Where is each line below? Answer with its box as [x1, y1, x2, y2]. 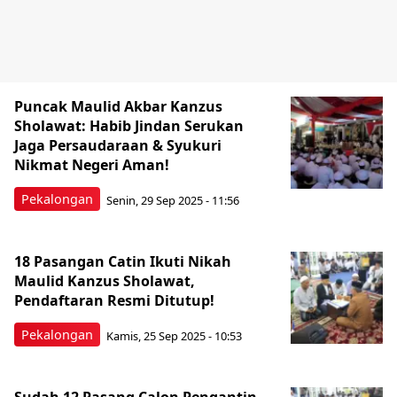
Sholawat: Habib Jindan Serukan [14, 116, 244, 136]
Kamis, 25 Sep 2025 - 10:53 [106, 327, 242, 344]
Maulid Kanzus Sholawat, [14, 271, 195, 291]
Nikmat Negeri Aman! [14, 155, 176, 175]
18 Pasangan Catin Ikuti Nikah [14, 252, 231, 271]
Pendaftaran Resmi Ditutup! [14, 291, 214, 310]
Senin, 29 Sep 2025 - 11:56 [106, 191, 239, 208]
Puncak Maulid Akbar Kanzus [14, 97, 222, 116]
